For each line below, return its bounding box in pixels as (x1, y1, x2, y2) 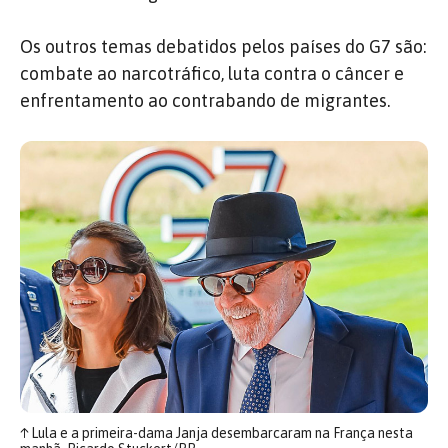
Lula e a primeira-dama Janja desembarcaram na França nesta (28, 425, 413, 441)
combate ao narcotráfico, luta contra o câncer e (20, 63, 404, 84)
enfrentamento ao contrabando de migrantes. (20, 90, 390, 111)
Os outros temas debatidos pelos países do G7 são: (20, 36, 426, 57)
